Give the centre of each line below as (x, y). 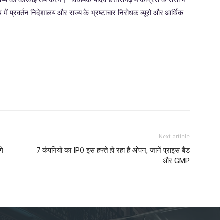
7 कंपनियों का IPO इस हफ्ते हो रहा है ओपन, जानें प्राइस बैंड (113, 150)
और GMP (176, 161)
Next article (174, 137)
